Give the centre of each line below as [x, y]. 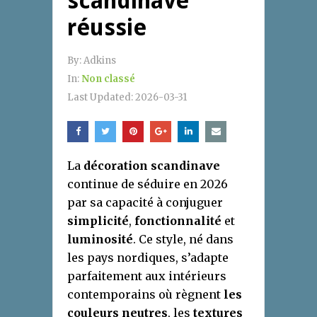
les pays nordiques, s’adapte [148, 257]
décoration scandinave [152, 165]
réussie [107, 27]
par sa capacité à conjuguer [145, 202]
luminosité [100, 239]
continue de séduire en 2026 [148, 184]
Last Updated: [101, 97]
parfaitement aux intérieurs [147, 276]
